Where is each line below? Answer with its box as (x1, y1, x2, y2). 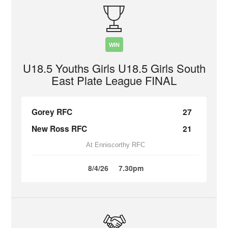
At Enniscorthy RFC (86, 141, 145, 149)
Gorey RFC (32, 106, 73, 118)
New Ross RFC (32, 123, 88, 134)
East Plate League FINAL (51, 72, 177, 88)
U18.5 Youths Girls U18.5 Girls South (22, 60, 206, 76)
